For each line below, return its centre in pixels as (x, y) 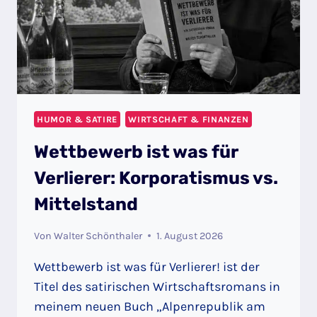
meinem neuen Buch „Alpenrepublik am (150, 306)
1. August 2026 (190, 236)
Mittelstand (86, 204)
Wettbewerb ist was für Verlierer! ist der (147, 266)
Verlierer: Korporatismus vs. (156, 178)
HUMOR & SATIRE (77, 119)
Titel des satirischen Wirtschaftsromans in (157, 286)
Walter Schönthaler (98, 236)
